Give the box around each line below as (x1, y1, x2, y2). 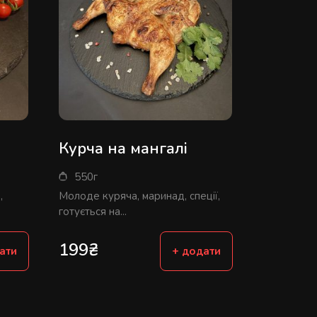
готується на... (59, 204, 127, 219)
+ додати (172, 244, 221, 259)
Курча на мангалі (59, 138, 188, 160)
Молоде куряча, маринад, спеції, (59, 189, 221, 204)
